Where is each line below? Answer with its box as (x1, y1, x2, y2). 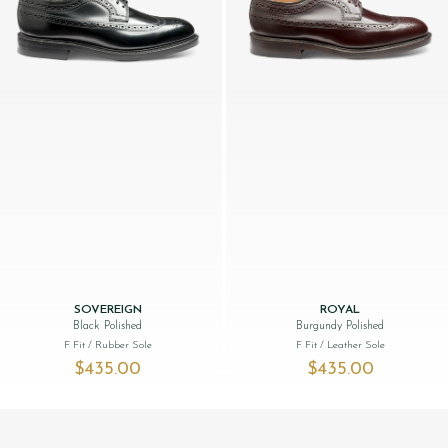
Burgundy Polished (296, 319, 385, 332)
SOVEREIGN (73, 303, 142, 316)
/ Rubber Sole (87, 339, 152, 351)
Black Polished (73, 319, 143, 332)
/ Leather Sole (319, 339, 385, 351)
